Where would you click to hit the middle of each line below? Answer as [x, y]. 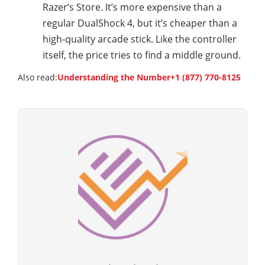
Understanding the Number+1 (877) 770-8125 [149, 77]
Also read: [38, 77]
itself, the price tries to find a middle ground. [142, 55]
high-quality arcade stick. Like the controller [140, 39]
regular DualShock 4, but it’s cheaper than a [140, 23]
